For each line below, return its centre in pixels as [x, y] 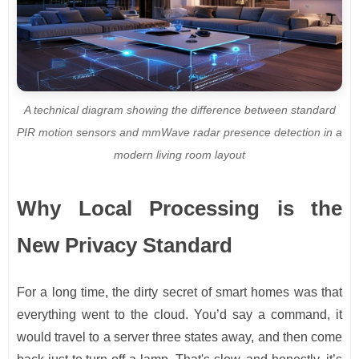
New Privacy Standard [125, 246]
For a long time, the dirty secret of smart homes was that [179, 292]
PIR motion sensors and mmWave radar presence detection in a [179, 133]
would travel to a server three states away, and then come [179, 337]
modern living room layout [179, 155]
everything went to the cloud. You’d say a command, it [179, 315]
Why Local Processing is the [179, 209]
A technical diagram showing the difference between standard [179, 110]
